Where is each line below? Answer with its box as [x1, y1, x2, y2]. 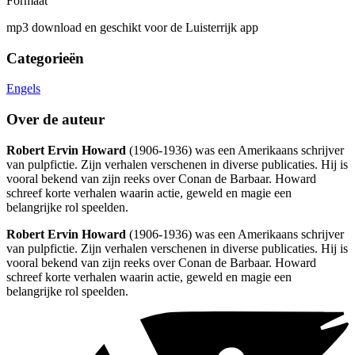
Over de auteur [6, 111, 105, 128]
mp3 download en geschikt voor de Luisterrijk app [6, 20, 258, 34]
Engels [6, 82, 40, 96]
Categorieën [6, 49, 84, 67]
